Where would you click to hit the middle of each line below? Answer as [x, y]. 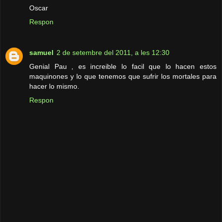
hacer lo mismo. [54, 86]
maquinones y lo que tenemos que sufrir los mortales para [123, 76]
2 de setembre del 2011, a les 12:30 [113, 52]
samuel [41, 52]
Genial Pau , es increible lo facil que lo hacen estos [123, 66]
